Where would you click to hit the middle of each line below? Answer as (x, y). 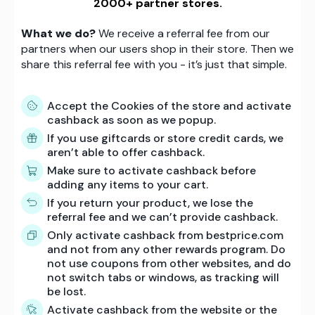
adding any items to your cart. (128, 184)
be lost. (66, 291)
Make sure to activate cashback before (152, 170)
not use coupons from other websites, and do (169, 263)
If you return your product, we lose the (150, 202)
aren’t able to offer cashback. (126, 152)
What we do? (58, 33)
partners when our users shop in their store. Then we (157, 49)
